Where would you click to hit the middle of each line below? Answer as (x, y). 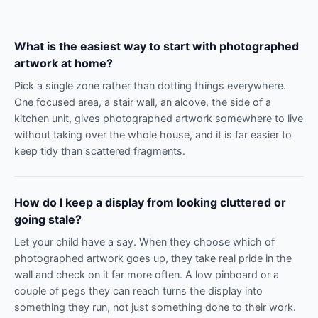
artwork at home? (64, 63)
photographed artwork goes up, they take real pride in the (153, 258)
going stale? (48, 219)
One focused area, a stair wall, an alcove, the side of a (143, 102)
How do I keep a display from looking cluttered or (150, 202)
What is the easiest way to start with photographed (157, 46)
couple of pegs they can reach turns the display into (138, 290)
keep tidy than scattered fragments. (100, 150)
